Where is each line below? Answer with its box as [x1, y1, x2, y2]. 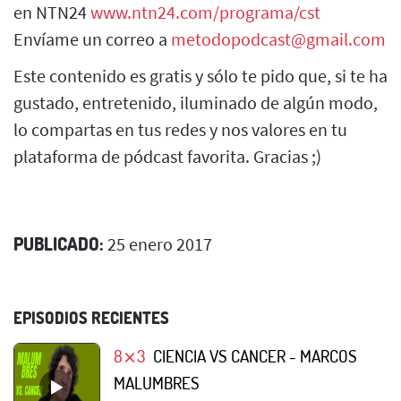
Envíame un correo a [13, 27, 171, 50]
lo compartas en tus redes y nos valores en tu [13, 117, 347, 141]
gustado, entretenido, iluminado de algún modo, [13, 90, 378, 114]
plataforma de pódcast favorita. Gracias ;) [13, 144, 321, 167]
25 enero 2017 [104, 232, 212, 255]
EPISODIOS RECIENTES [13, 307, 169, 328]
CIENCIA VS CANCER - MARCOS [152, 344, 357, 367]
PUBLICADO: [13, 231, 104, 255]
